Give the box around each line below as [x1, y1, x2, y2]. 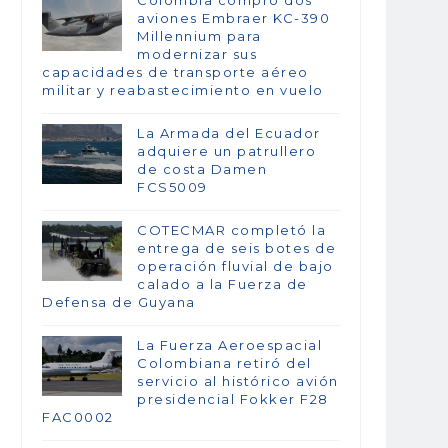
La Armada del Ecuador [137, 125, 321, 142]
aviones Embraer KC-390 [137, 10, 330, 27]
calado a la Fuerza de [137, 276, 308, 293]
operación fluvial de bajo [137, 258, 334, 275]
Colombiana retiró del [137, 355, 312, 372]
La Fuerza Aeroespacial [137, 337, 322, 354]
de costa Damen [137, 161, 267, 178]
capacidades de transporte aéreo [42, 64, 309, 81]
